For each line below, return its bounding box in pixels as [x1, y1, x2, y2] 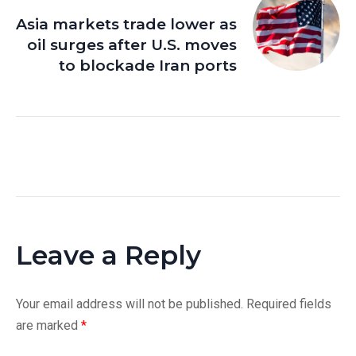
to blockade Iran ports [59, 56, 237, 75]
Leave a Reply [16, 239, 201, 272]
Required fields [246, 296, 331, 312]
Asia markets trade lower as [16, 15, 237, 34]
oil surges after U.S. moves [27, 36, 237, 55]
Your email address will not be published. [16, 296, 243, 312]
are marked [16, 318, 81, 334]
